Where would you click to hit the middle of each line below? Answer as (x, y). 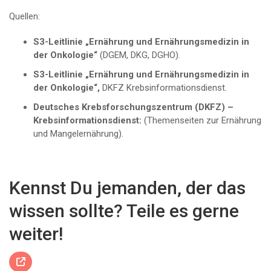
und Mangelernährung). (78, 134)
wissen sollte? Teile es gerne (124, 211)
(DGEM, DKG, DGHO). (140, 55)
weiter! (36, 234)
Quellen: (24, 17)
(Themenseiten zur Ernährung (201, 121)
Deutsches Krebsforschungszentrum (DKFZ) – (133, 107)
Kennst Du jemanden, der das (127, 188)
